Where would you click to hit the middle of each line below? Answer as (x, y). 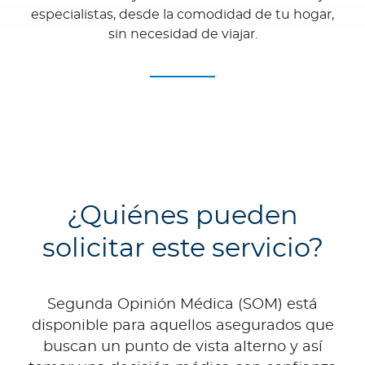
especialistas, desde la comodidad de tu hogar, (182, 15)
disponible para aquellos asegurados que (182, 326)
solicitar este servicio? (182, 249)
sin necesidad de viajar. (182, 35)
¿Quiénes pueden (182, 216)
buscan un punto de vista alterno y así (182, 347)
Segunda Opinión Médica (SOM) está (182, 305)
